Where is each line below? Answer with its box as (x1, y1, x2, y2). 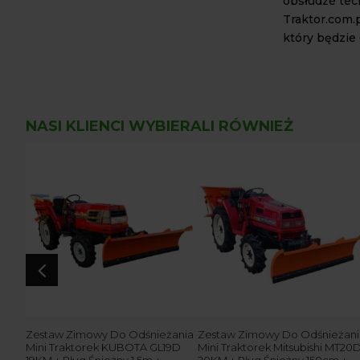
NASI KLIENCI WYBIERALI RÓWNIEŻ (26, 117, 293, 135)
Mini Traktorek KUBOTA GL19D (26, 341, 181, 354)
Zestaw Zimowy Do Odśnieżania (26, 328, 194, 342)
